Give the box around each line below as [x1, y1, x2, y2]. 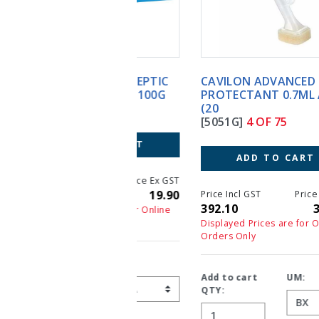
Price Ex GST [241, 187, 297, 200]
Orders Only [147, 229, 203, 242]
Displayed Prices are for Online [147, 216, 288, 229]
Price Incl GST [147, 187, 208, 200]
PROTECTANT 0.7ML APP [147, 86, 288, 103]
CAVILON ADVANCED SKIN [147, 73, 291, 89]
